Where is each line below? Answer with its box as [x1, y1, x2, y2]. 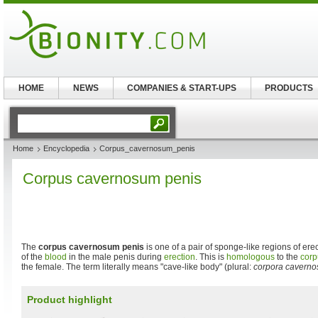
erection [164, 252, 195, 262]
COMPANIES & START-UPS [127, 83, 237, 93]
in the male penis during [67, 252, 164, 262]
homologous [226, 252, 275, 262]
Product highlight [27, 294, 112, 305]
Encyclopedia [43, 144, 89, 153]
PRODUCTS [265, 83, 314, 93]
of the [21, 252, 45, 262]
